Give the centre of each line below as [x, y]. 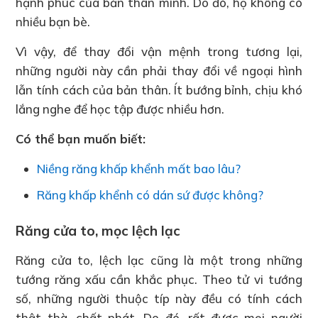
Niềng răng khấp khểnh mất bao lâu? [139, 168]
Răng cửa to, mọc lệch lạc [98, 230]
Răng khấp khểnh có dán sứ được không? [150, 194]
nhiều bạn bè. [53, 21]
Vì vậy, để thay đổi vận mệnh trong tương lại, [159, 51]
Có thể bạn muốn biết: [81, 138]
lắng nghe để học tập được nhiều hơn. [120, 109]
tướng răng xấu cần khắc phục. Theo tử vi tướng [159, 279]
